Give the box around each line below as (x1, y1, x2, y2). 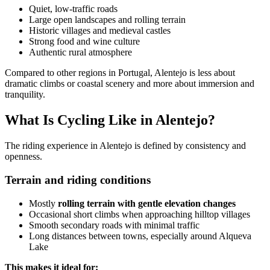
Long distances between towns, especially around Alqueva (29, 230, 251, 241)
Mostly (29, 198, 58, 209)
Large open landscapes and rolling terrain (29, 14, 186, 25)
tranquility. (5, 89, 45, 100)
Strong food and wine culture (29, 36, 140, 47)
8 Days (5, 51, 32, 62)
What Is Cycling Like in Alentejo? (5, 112, 215, 128)
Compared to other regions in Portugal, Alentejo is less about (5, 67, 235, 78)
